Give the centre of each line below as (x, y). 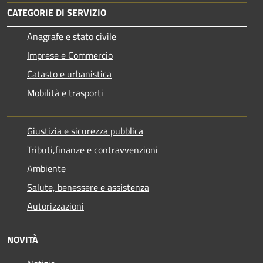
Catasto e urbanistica (69, 74)
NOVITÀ (23, 240)
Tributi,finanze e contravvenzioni (92, 150)
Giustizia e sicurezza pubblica (85, 131)
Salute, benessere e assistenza (88, 188)
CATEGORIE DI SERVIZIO (57, 13)
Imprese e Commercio (70, 55)
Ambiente (46, 169)
